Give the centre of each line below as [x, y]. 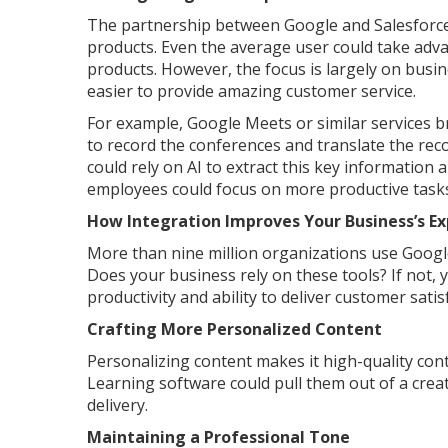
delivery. [117, 404]
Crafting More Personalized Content [234, 328]
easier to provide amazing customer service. [251, 90]
